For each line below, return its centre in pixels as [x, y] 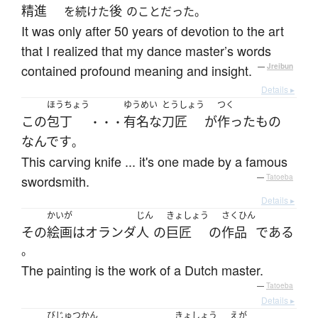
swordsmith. [55, 181]
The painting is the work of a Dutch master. [142, 270]
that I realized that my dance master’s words [146, 51]
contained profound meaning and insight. [137, 71]
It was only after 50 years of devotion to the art [153, 31]
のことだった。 [166, 12]
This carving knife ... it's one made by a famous [154, 161]
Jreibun [280, 66]
